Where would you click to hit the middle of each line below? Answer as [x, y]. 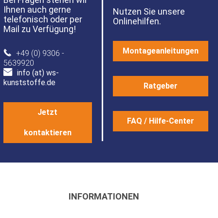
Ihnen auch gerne [37, 9]
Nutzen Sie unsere [149, 11]
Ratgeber [161, 86]
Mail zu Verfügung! [39, 29]
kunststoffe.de [29, 82]
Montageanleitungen [161, 51]
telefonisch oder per [43, 19]
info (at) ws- [38, 73]
